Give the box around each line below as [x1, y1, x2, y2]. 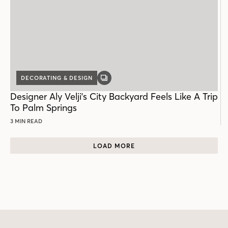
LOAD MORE [93, 141, 135, 150]
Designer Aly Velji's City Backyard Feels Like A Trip [10, 91, 218, 103]
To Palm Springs [10, 102, 77, 114]
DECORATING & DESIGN [21, 74, 93, 82]
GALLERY [103, 77, 132, 84]
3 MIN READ [10, 118, 42, 125]
